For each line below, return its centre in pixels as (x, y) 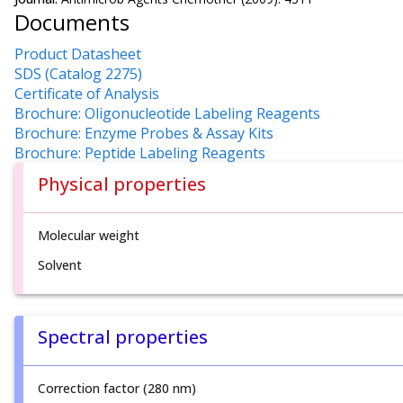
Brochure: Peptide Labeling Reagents (140, 153)
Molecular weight (89, 236)
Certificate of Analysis (87, 94)
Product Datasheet (78, 54)
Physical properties (122, 184)
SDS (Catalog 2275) (78, 74)
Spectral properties (123, 337)
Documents (72, 22)
